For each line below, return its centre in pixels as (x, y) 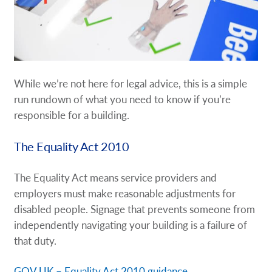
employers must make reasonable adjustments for (125, 193)
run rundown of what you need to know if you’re (123, 99)
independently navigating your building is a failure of (131, 225)
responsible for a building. (72, 115)
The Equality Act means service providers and (116, 178)
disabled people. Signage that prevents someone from (135, 209)
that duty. (36, 241)
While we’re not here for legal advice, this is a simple (131, 83)
